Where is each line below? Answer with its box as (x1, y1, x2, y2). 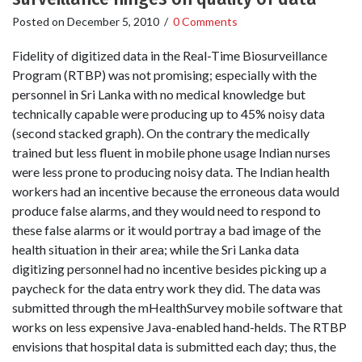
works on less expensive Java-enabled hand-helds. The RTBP (12, 318, 347, 335)
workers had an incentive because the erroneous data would (12, 183, 339, 199)
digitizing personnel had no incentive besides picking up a (12, 260, 326, 276)
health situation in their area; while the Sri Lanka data (12, 241, 299, 257)
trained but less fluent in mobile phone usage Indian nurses (12, 144, 330, 160)
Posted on (12, 15, 67, 29)
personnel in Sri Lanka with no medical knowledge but (12, 86, 305, 102)
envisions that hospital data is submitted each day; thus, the (12, 338, 336, 354)
